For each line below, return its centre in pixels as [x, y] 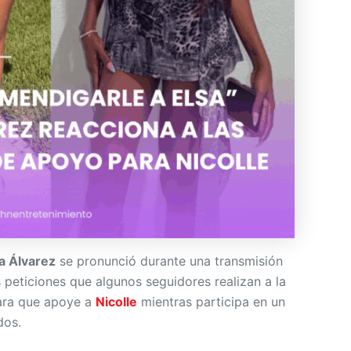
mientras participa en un [213, 301]
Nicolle [116, 301]
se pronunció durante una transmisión [169, 261]
